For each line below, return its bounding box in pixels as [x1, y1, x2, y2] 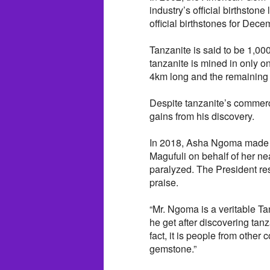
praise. [149, 175, 178, 189]
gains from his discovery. [149, 108, 254, 123]
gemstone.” [149, 241, 196, 256]
